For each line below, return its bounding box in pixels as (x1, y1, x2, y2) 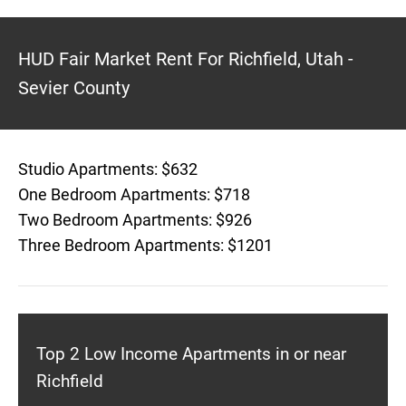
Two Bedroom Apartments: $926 (18, 210, 252, 229)
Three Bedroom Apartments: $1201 (18, 236, 273, 255)
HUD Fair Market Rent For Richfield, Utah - (18, 48, 353, 70)
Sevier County (18, 77, 130, 99)
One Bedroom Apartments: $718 (18, 185, 250, 204)
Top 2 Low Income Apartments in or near (36, 343, 346, 364)
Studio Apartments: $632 (18, 159, 198, 179)
